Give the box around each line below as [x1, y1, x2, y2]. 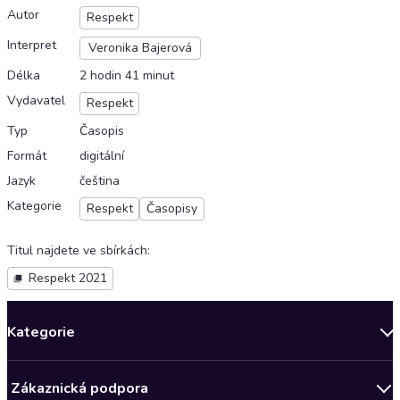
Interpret [7, 37, 56, 54]
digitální [79, 147, 124, 165]
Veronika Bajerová [88, 39, 192, 57]
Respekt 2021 [28, 270, 107, 287]
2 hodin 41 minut [79, 67, 174, 85]
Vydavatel [7, 92, 65, 110]
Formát [7, 147, 46, 165]
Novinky [7, 360, 61, 380]
